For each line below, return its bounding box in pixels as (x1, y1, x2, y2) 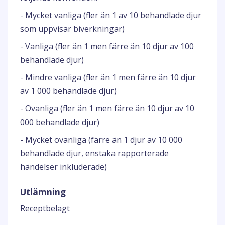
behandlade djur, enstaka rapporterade (20, 148, 169, 159)
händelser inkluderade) (20, 161, 107, 172)
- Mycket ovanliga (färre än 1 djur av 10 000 (20, 134, 182, 145)
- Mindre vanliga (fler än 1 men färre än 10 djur (20, 72, 196, 83)
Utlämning (20, 186, 66, 198)
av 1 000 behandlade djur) (20, 85, 117, 96)
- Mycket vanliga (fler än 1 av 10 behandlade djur (20, 10, 201, 21)
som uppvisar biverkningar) (20, 23, 125, 34)
